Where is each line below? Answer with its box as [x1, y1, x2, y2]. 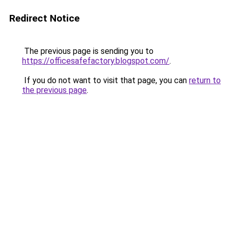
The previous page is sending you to [22, 46, 154, 56]
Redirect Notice [9, 12, 80, 24]
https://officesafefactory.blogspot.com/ [22, 56, 169, 66]
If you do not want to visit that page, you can [22, 75, 189, 85]
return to [189, 75, 221, 85]
